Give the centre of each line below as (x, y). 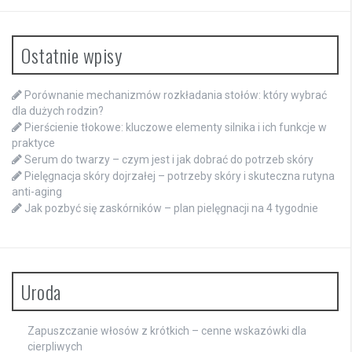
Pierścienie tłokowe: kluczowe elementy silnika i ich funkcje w (176, 128)
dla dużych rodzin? (58, 111)
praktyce (33, 143)
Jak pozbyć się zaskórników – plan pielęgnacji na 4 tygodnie (171, 209)
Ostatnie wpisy (71, 55)
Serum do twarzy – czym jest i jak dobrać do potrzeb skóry (169, 160)
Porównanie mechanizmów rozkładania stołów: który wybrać (176, 95)
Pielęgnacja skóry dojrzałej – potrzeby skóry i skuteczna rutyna (180, 176)
